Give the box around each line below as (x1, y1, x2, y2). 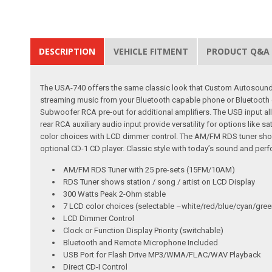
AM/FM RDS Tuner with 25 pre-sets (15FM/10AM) (63, 165, 236, 174)
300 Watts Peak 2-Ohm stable (63, 189, 166, 199)
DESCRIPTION (39, 45, 96, 57)
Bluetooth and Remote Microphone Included (63, 237, 219, 247)
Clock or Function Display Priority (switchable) (63, 225, 224, 235)
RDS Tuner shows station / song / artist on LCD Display (63, 177, 256, 186)
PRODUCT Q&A (206, 45, 270, 57)
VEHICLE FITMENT (114, 45, 189, 57)
